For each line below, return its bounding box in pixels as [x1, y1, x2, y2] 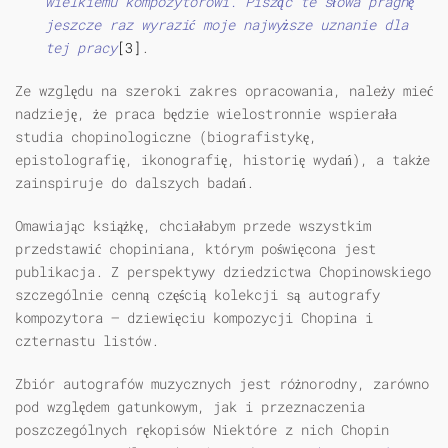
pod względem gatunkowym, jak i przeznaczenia [15, 397, 365, 417]
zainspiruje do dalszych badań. [15, 173, 254, 193]
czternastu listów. [15, 331, 159, 351]
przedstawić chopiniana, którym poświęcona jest [15, 239, 376, 259]
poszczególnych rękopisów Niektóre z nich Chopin [15, 420, 389, 440]
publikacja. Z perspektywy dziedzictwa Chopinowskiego [15, 262, 431, 282]
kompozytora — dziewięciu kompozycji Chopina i [15, 308, 373, 328]
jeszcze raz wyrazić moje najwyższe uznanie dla [45, 15, 408, 35]
